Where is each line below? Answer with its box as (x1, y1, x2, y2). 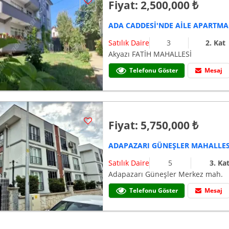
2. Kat (205, 38, 225, 48)
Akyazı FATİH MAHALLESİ (108, 49, 192, 59)
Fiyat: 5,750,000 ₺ (108, 118, 199, 133)
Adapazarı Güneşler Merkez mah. (108, 169, 223, 179)
